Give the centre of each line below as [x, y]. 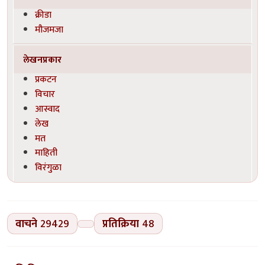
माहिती [46, 153]
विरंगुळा [49, 168]
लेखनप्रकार [43, 59]
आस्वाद [48, 109]
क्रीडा [43, 14]
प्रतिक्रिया [120, 224]
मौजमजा [49, 29]
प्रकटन [46, 80]
